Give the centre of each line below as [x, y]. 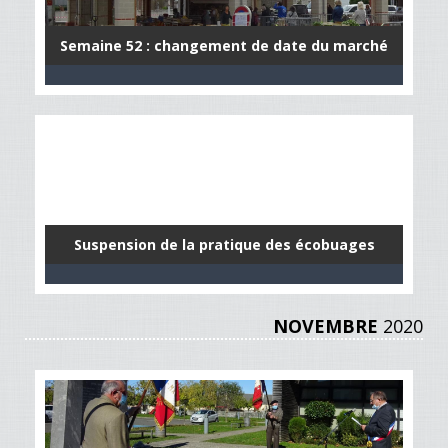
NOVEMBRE [325, 326]
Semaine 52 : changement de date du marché [224, 45]
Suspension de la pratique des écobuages [224, 244]
